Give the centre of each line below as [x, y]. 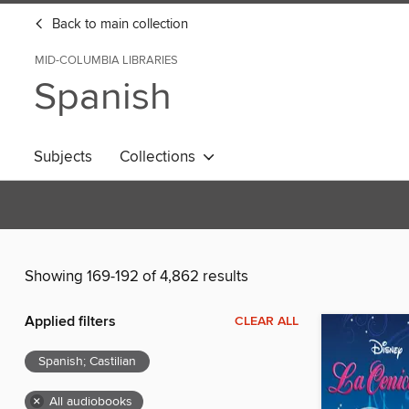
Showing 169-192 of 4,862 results [136, 277]
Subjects [63, 157]
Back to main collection [118, 25]
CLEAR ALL [267, 322]
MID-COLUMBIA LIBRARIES [106, 60]
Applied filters [70, 322]
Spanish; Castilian [87, 362]
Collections [161, 157]
